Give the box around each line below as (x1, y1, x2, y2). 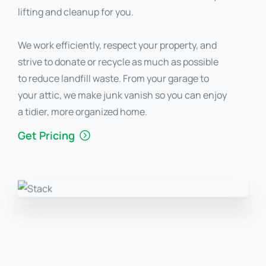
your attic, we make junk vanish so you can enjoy (18, 88, 227, 102)
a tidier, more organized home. (18, 105, 147, 119)
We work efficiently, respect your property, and (18, 39, 217, 52)
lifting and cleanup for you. (18, 5, 134, 19)
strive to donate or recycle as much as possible (18, 55, 218, 69)
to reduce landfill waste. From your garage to (18, 72, 209, 85)
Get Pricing (18, 128, 75, 142)
